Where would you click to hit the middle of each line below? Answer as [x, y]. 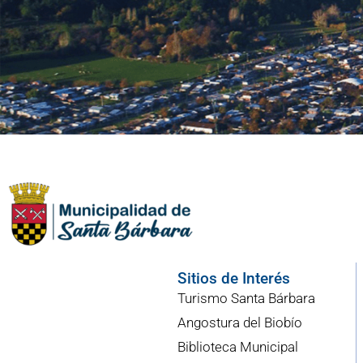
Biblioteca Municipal [237, 347]
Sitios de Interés [233, 279]
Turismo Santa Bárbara [246, 299]
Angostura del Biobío [239, 323]
